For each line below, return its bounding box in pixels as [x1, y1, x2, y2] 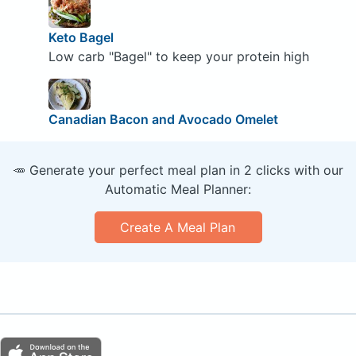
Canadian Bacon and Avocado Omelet [48, 111, 278, 128]
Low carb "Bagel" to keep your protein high [48, 48, 309, 64]
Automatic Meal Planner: [105, 181, 251, 198]
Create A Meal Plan [120, 219, 236, 236]
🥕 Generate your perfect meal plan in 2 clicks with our [13, 162, 343, 179]
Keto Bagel [48, 29, 114, 45]
